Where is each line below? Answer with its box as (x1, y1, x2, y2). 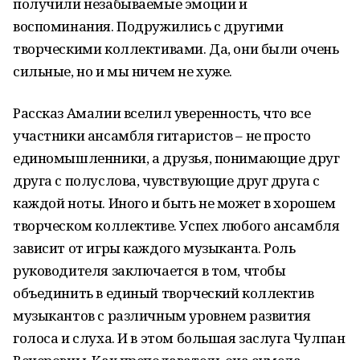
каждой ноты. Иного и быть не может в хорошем (13, 194, 336, 212)
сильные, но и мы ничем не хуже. (13, 62, 232, 80)
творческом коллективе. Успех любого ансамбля (13, 216, 340, 235)
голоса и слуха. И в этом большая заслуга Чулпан (13, 329, 346, 347)
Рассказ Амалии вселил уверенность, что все (13, 104, 311, 122)
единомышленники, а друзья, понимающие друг (13, 149, 340, 167)
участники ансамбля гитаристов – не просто (13, 126, 311, 145)
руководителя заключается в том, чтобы (13, 261, 286, 280)
